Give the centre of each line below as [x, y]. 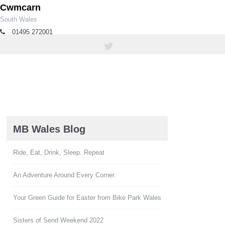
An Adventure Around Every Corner [64, 175]
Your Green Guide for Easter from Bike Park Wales [87, 198]
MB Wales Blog [49, 129]
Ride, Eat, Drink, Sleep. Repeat [59, 153]
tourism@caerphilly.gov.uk [50, 43]
